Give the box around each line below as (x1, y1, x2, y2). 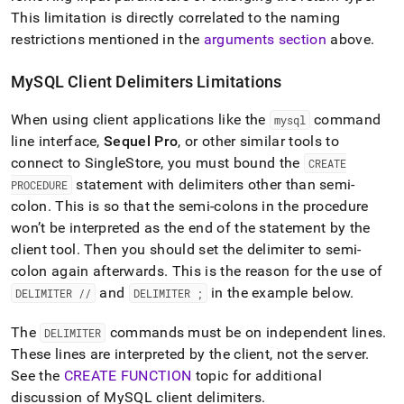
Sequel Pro (104, 133, 179, 150)
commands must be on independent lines (106, 324, 383, 341)
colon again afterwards (11, 262, 165, 280)
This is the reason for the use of (168, 262, 383, 280)
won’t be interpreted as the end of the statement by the (11, 219, 371, 236)
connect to (11, 154, 85, 171)
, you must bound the (161, 154, 304, 171)
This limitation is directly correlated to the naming (11, 9, 341, 26)
